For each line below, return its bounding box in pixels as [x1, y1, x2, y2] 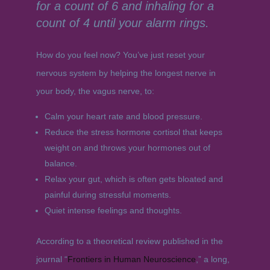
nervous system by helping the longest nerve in [36, 68, 216, 78]
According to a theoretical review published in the [36, 236, 223, 246]
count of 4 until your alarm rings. [36, 16, 209, 30]
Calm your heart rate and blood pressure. [44, 111, 202, 121]
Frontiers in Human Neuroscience [67, 254, 196, 264]
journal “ [36, 254, 67, 264]
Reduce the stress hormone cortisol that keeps [44, 127, 222, 137]
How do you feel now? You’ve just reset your [36, 50, 205, 60]
